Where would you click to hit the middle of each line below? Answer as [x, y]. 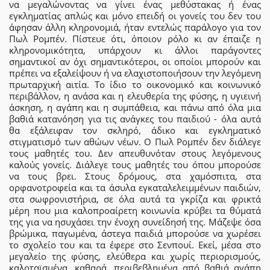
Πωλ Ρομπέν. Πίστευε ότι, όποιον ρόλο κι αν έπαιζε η [135, 39]
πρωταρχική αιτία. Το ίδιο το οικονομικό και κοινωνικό [135, 85]
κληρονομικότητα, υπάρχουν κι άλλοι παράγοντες [135, 50]
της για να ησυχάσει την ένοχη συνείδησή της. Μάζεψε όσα [135, 222]
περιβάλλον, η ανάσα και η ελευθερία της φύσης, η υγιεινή [135, 96]
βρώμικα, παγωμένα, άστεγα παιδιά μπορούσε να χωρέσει [135, 234]
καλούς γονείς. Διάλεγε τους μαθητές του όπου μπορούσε [135, 165]
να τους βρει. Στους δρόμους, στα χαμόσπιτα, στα [135, 176]
